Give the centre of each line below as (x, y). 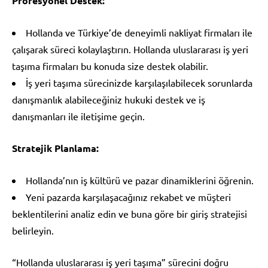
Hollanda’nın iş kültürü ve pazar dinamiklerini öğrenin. (140, 180)
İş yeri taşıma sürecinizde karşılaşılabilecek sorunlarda (139, 82)
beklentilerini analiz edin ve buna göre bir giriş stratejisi (130, 213)
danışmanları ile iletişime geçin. (78, 116)
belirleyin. (33, 230)
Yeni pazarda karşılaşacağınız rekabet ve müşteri (128, 197)
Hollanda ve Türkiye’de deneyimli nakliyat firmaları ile (139, 32)
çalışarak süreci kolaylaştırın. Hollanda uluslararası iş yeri (130, 49)
